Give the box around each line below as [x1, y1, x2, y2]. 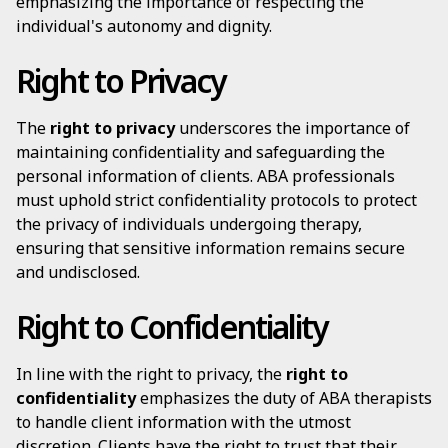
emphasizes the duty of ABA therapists [136, 387, 432, 409]
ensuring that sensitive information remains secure [16, 237, 405, 259]
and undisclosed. [16, 261, 140, 283]
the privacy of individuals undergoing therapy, [16, 213, 362, 235]
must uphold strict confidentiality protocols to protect [16, 189, 417, 211]
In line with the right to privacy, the [16, 363, 286, 385]
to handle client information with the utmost [16, 411, 351, 433]
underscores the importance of [175, 117, 410, 139]
